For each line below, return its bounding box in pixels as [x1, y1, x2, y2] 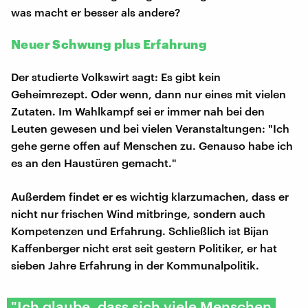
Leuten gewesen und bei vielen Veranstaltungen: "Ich [11, 121, 289, 135]
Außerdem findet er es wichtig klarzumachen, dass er [11, 189, 289, 203]
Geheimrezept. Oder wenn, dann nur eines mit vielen [11, 87, 286, 100]
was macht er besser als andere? [11, 5, 180, 19]
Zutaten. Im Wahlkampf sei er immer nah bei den [11, 104, 265, 118]
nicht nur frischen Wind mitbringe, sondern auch [11, 206, 265, 220]
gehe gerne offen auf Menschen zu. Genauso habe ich [11, 138, 293, 152]
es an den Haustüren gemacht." [11, 155, 177, 169]
